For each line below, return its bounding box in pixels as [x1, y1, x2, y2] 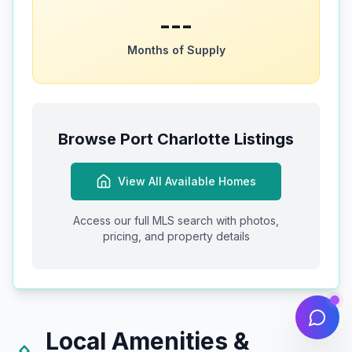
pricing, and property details [102, 229, 250, 244]
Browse [58, 130, 120, 149]
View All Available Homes [118, 174, 256, 189]
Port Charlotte [120, 130, 230, 149]
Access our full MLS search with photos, [73, 214, 279, 228]
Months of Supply [126, 43, 225, 57]
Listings [230, 130, 294, 149]
